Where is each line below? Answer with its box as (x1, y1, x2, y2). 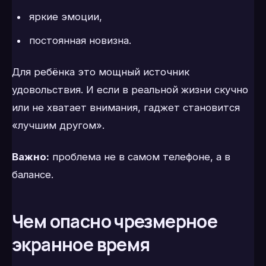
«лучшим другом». (12, 119, 104, 132)
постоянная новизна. (28, 34, 131, 46)
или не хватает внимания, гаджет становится (12, 102, 240, 114)
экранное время (12, 232, 150, 257)
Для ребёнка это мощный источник (12, 66, 189, 78)
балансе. (12, 169, 53, 181)
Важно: (12, 151, 49, 163)
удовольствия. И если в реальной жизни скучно (12, 84, 248, 96)
